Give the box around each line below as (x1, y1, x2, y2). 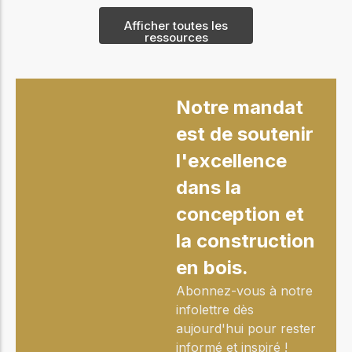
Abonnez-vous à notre (176, 283, 313, 299)
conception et (176, 203, 304, 226)
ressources (144, 30, 208, 46)
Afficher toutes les (124, 18, 228, 34)
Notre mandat (176, 96, 303, 119)
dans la (176, 176, 241, 200)
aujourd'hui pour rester (176, 321, 316, 337)
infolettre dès (176, 302, 254, 318)
